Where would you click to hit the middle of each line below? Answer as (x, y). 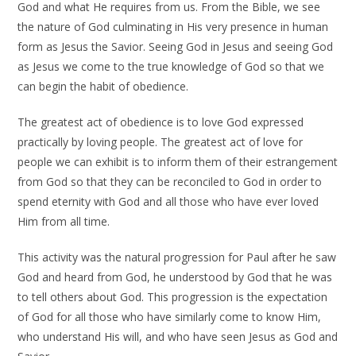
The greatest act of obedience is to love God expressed (161, 122)
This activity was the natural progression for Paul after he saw (177, 257)
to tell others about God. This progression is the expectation (173, 297)
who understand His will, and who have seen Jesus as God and (178, 337)
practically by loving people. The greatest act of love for (161, 142)
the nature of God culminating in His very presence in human (173, 27)
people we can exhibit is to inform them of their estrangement (178, 162)
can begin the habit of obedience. (103, 86)
